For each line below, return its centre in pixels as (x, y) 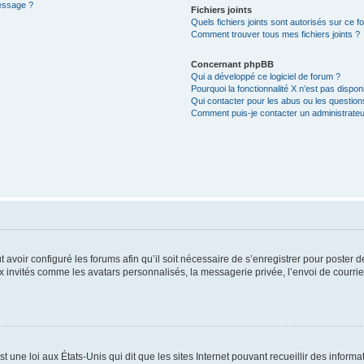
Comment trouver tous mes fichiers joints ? (276, 34)
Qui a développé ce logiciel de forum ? (266, 76)
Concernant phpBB (233, 64)
